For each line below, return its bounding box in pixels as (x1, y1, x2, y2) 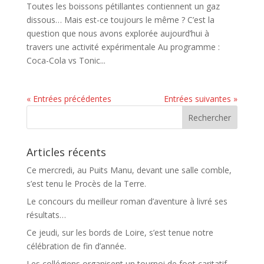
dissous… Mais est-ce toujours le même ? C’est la (26, 14, 214, 26)
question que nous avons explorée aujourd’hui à (26, 28, 209, 39)
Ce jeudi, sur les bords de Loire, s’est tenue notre (26, 227, 213, 239)
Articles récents (26, 145, 106, 160)
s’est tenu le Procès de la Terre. (26, 178, 146, 190)
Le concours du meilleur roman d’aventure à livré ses (26, 196, 227, 207)
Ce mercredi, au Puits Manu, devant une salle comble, (26, 164, 232, 176)
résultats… (26, 209, 66, 221)
